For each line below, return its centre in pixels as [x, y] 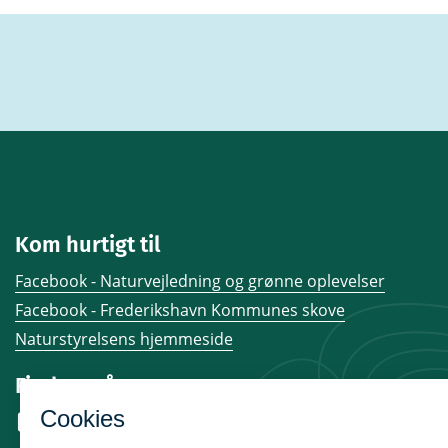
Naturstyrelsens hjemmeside [124, 339]
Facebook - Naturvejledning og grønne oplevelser [200, 281]
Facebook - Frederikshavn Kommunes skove [180, 310]
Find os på [65, 386]
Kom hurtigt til [88, 245]
